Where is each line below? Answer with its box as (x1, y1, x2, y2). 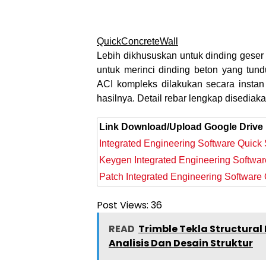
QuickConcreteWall (97, 36, 178, 47)
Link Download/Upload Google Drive (99, 122, 263, 132)
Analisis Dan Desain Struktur (109, 236, 253, 251)
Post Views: (97, 198, 148, 213)
